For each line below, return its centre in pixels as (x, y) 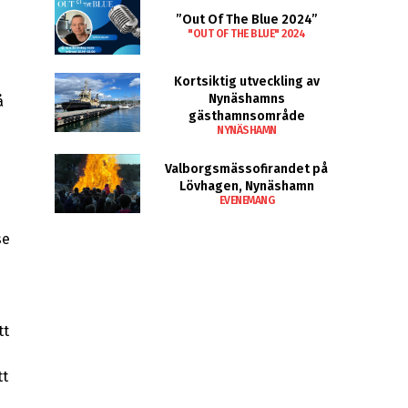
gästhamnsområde (246, 116)
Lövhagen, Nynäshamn (246, 187)
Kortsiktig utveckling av (246, 81)
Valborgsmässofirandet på (247, 169)
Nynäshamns (246, 98)
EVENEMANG (247, 201)
